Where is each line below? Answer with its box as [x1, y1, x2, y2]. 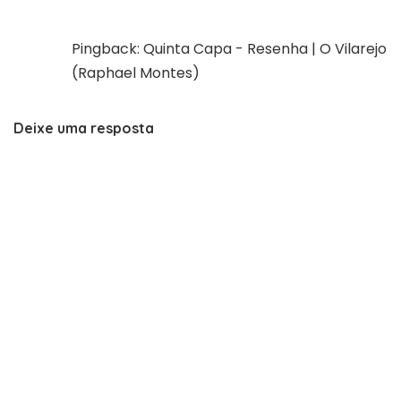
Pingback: [72, 38, 143, 59]
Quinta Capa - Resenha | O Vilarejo [143, 38, 387, 59]
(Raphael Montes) [72, 62, 200, 83]
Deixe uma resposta [13, 118, 154, 137]
